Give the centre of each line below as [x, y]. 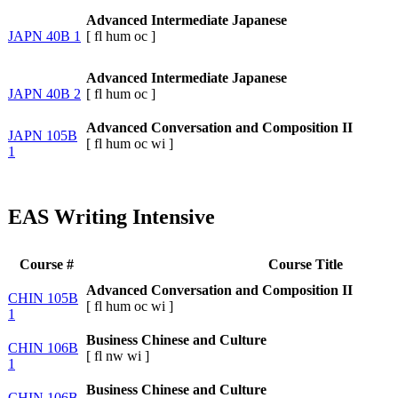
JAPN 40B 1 [44, 36]
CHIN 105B [43, 298]
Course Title [305, 264]
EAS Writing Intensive [111, 216]
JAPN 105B [43, 135]
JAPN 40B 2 [44, 93]
